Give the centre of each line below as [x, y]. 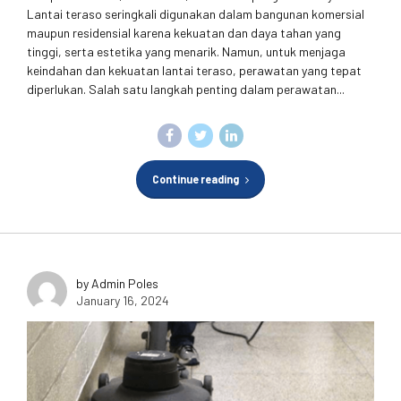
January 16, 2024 [123, 300]
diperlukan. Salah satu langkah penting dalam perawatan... [186, 89]
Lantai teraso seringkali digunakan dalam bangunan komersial [196, 13]
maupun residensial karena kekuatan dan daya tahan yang [184, 32]
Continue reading [195, 179]
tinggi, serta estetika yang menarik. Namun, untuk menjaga [186, 51]
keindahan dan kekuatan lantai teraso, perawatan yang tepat [194, 70]
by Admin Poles [117, 283]
